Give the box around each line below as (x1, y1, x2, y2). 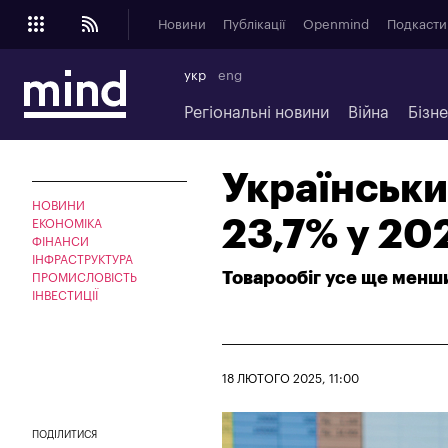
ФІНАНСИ (32, 235, 89, 248)
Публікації (223, 18, 286, 31)
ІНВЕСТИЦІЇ (32, 289, 98, 302)
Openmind (302, 18, 369, 31)
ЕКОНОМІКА (32, 217, 102, 230)
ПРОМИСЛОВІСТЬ (32, 271, 137, 284)
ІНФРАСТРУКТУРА (32, 253, 133, 266)
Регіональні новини (183, 104, 329, 121)
